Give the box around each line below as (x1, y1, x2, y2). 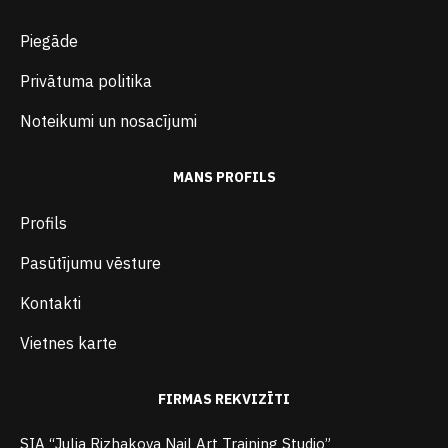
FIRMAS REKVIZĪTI (157, 390, 290, 408)
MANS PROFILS (172, 168, 276, 186)
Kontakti (20, 293, 81, 313)
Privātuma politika (20, 71, 152, 91)
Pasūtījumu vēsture (20, 253, 161, 273)
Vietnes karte (20, 333, 117, 353)
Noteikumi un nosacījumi (20, 111, 197, 131)
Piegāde (20, 31, 78, 51)
